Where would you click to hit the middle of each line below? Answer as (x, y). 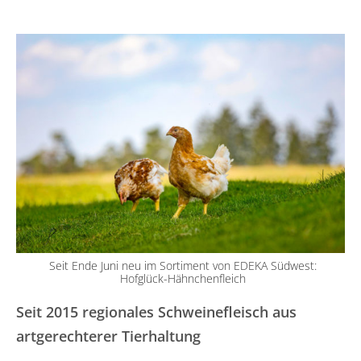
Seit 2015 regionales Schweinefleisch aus (156, 311)
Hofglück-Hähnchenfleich (183, 278)
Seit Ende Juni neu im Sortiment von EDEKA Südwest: (183, 265)
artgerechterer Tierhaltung (108, 336)
